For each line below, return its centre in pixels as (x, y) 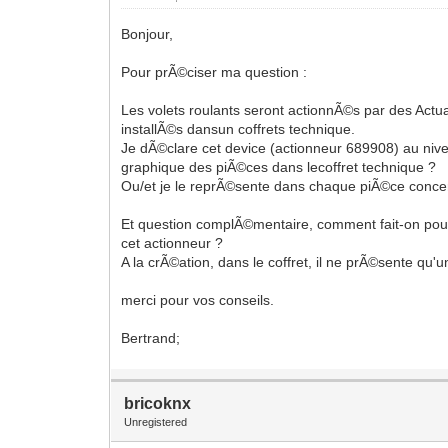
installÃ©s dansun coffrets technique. (238, 128)
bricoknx (158, 403)
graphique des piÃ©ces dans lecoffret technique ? (279, 166)
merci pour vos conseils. (198, 299)
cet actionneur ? (172, 242)
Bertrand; (151, 337)
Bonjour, (147, 33)
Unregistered (156, 421)
